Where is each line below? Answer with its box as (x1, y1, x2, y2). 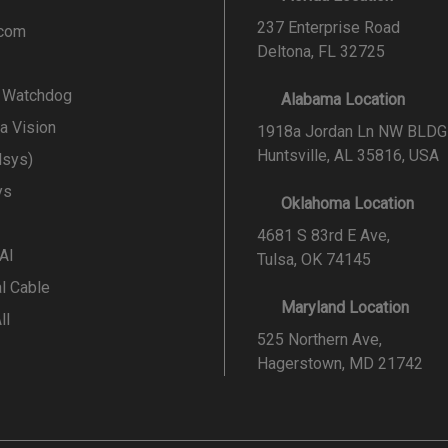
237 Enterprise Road (257, 17, 400, 37)
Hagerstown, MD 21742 (257, 353, 423, 373)
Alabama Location (281, 89, 405, 109)
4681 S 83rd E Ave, (257, 225, 390, 245)
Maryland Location (281, 297, 409, 317)
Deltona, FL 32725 (257, 41, 385, 61)
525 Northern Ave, (257, 329, 382, 349)
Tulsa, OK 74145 (257, 249, 371, 269)
